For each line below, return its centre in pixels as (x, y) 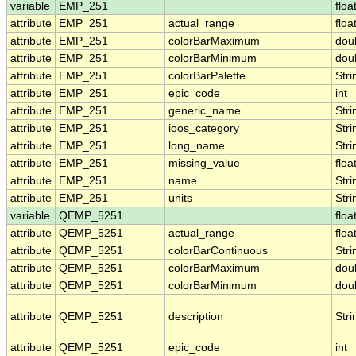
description (196, 317)
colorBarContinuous (218, 251)
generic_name (205, 111)
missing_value (204, 164)
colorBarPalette (207, 76)
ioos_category (204, 129)
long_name (197, 146)
